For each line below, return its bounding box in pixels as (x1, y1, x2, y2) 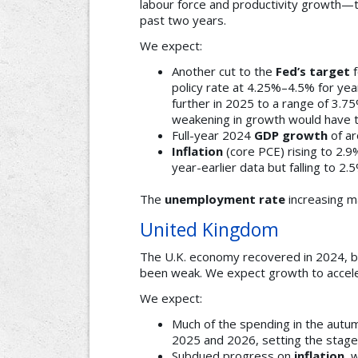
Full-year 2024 (172, 127, 254, 144)
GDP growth (254, 127, 328, 144)
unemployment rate (165, 191, 285, 208)
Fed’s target (276, 63, 350, 80)
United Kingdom (140, 217, 279, 243)
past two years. (140, 12, 226, 29)
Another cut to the (172, 63, 276, 80)
